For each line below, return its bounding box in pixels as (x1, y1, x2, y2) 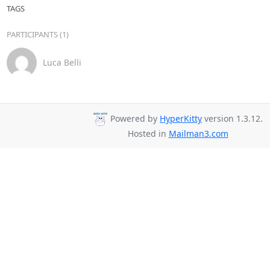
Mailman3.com (168, 128, 228, 139)
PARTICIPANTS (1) (6, 28, 69, 40)
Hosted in (127, 128, 169, 139)
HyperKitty (160, 113, 202, 125)
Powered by (108, 113, 160, 125)
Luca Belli (42, 57, 81, 68)
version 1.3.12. (202, 113, 263, 125)
